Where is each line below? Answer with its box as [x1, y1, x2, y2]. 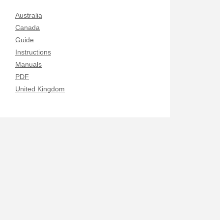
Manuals [15, 60, 42, 68]
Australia [15, 11, 42, 19]
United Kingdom [15, 85, 65, 93]
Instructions [15, 48, 51, 56]
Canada [15, 24, 40, 31]
